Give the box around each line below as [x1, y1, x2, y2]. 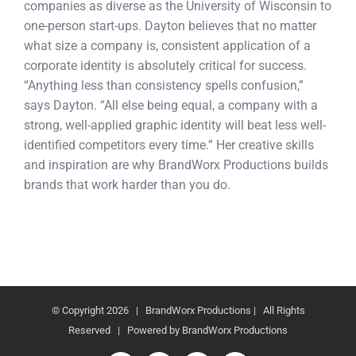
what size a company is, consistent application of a [24, 38, 311, 53]
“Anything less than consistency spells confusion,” [24, 78, 304, 93]
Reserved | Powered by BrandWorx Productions [68, 324, 288, 336]
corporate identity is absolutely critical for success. [24, 58, 307, 73]
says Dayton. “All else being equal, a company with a [24, 98, 318, 113]
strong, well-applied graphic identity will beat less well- [24, 118, 326, 133]
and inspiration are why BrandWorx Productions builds [24, 157, 328, 172]
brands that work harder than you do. [24, 177, 230, 192]
